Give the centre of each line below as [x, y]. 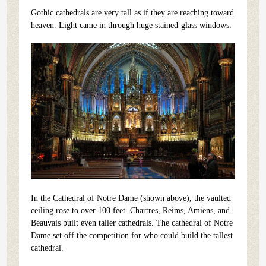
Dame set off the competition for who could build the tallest [132, 236]
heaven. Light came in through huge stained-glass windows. [131, 25]
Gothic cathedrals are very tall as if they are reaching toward [132, 12]
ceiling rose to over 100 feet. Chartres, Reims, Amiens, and [130, 211]
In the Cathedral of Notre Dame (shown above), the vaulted [131, 198]
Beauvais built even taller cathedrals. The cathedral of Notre [132, 223]
